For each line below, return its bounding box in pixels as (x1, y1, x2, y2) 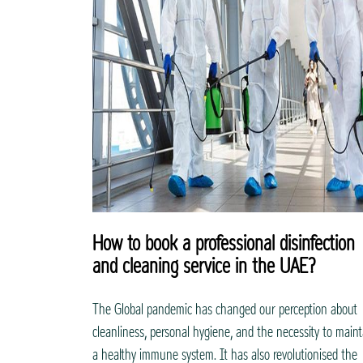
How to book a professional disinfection (92, 222, 355, 266)
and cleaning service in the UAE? (92, 245, 315, 288)
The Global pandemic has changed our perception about (92, 294, 357, 325)
